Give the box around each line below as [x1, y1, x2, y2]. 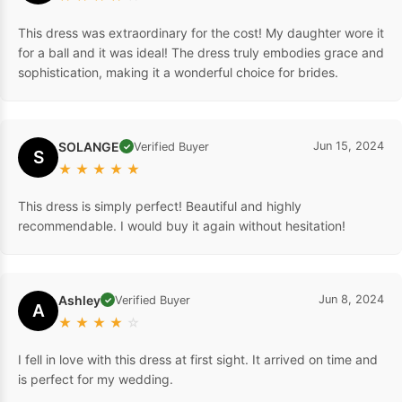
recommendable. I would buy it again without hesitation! [18, 217, 345, 233]
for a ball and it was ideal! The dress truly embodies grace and [18, 44, 384, 60]
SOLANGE [58, 138, 119, 154]
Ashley [58, 292, 100, 308]
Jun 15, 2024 [313, 138, 384, 153]
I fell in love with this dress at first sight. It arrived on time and [18, 351, 378, 367]
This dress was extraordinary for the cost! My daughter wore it [18, 24, 384, 40]
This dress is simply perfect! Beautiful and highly [18, 197, 301, 214]
